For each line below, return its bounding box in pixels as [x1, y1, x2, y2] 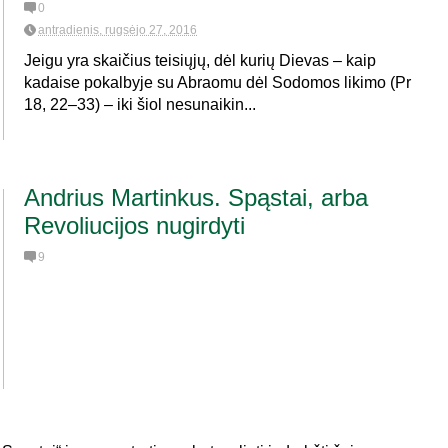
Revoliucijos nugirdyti [24, 212, 245, 239]
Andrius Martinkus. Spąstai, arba [24, 184, 368, 211]
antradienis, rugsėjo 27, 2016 [38, 22, 197, 37]
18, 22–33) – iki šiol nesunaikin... [24, 96, 256, 113]
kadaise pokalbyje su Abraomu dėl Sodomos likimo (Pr [24, 74, 411, 91]
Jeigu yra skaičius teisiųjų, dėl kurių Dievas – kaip [24, 52, 376, 69]
